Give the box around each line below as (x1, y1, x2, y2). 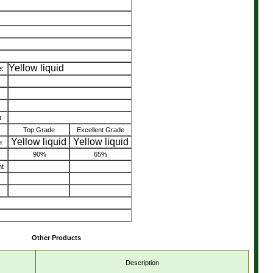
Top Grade (23, 126, 55, 133)
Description (125, 259, 159, 266)
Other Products (32, 234, 81, 241)
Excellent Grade (77, 126, 124, 133)
